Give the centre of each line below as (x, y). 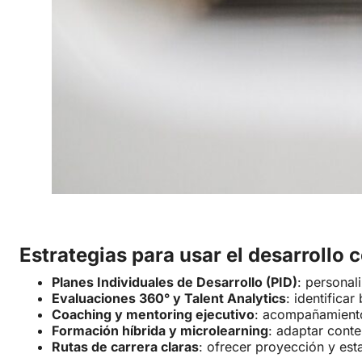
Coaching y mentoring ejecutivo (153, 315)
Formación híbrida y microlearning (160, 331)
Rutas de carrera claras (125, 347)
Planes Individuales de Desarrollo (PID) (175, 282)
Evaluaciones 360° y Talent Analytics (169, 299)
